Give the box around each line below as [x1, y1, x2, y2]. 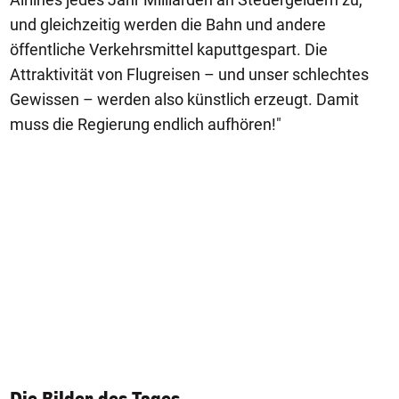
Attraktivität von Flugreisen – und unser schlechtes [10, 64, 369, 84]
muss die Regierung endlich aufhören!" [10, 114, 281, 134]
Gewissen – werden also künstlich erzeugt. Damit [10, 89, 359, 109]
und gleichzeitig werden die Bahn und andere [10, 14, 326, 34]
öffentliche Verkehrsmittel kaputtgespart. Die [10, 39, 328, 59]
